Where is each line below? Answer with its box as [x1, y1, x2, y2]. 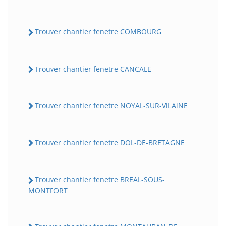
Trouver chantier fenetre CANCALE [35, 64, 151, 74]
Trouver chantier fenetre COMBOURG [35, 27, 161, 37]
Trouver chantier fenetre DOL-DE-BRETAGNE [35, 138, 185, 147]
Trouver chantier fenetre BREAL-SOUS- [35, 175, 165, 185]
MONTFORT [28, 185, 68, 195]
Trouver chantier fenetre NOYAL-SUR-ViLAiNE [35, 100, 188, 110]
